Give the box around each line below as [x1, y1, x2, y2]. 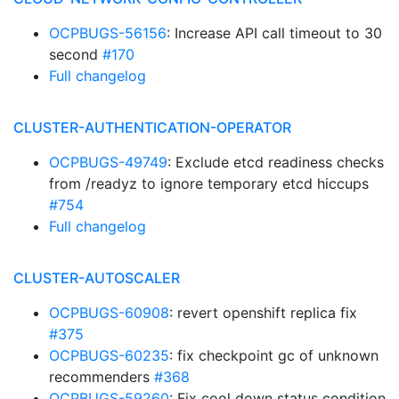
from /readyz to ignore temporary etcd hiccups [49, 175, 369, 192]
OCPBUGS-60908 [49, 304, 169, 322]
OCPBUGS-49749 [49, 153, 167, 171]
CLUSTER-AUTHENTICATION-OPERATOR [13, 118, 291, 136]
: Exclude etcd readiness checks [167, 153, 384, 171]
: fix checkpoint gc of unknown [169, 346, 379, 364]
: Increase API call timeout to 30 [167, 24, 382, 42]
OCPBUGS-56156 [49, 24, 167, 42]
